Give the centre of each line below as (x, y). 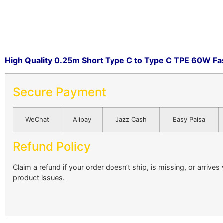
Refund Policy (52, 147)
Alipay (82, 120)
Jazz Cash (131, 120)
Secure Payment (59, 92)
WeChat (37, 120)
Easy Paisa (189, 120)
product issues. (39, 178)
